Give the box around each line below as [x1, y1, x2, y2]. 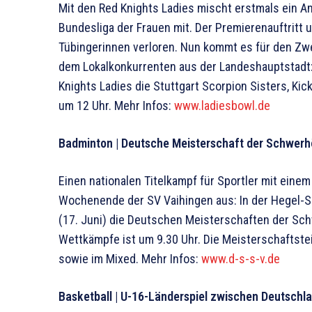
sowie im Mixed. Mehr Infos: [58, 251, 201, 266]
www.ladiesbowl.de [174, 97, 270, 113]
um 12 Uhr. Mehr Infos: [58, 97, 174, 113]
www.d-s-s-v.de [201, 251, 280, 266]
